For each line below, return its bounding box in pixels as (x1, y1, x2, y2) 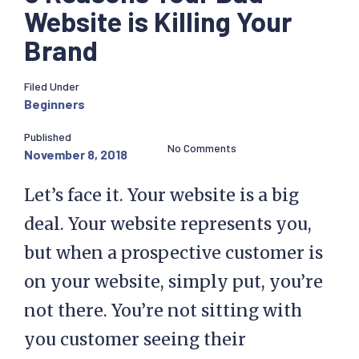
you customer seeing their (24, 329, 246, 350)
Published (24, 130, 71, 143)
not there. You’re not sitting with (24, 300, 302, 321)
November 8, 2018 (24, 147, 127, 162)
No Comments (167, 140, 236, 155)
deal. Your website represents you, (24, 213, 312, 235)
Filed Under (24, 79, 79, 93)
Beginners (24, 96, 85, 111)
